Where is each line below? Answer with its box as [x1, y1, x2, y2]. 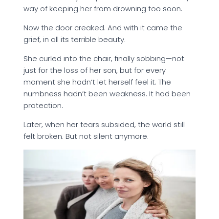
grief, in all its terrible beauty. [23, 34, 126, 45]
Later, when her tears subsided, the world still [23, 119, 185, 130]
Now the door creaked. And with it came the [23, 22, 182, 33]
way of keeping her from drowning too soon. [23, 3, 182, 14]
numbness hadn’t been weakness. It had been [23, 88, 191, 99]
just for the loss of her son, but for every [23, 65, 166, 76]
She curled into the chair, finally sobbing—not [23, 53, 184, 64]
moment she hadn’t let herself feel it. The [23, 77, 171, 88]
